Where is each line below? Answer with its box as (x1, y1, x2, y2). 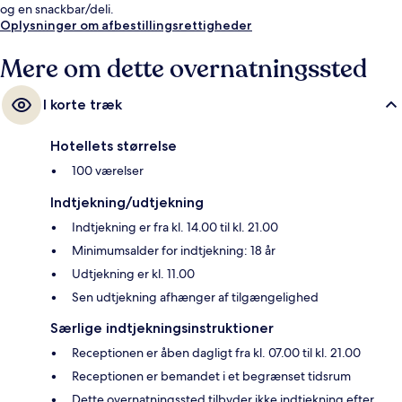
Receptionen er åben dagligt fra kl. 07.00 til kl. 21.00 (72, 344, 361, 361)
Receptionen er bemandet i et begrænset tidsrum (72, 367, 351, 384)
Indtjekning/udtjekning (50, 193, 204, 211)
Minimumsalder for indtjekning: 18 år (72, 241, 275, 258)
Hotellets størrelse (50, 136, 177, 154)
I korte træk (43, 95, 122, 113)
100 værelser (72, 162, 144, 179)
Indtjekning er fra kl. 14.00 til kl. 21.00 (72, 218, 278, 235)
